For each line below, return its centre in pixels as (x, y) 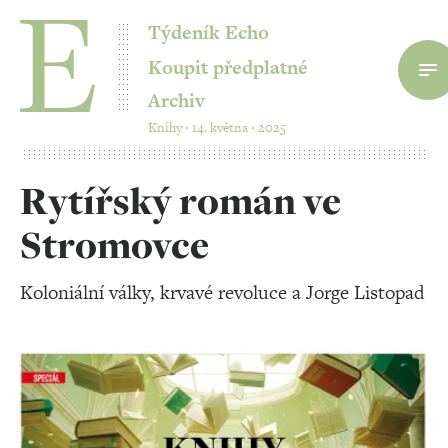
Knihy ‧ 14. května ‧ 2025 (217, 127)
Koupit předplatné (228, 67)
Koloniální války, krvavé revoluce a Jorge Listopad (222, 292)
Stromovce (114, 245)
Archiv (176, 100)
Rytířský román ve (180, 201)
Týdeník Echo (208, 32)
